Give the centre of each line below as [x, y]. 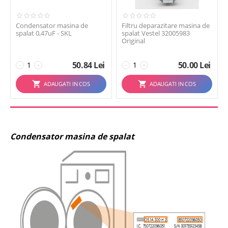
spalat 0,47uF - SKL [44, 33]
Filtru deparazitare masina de [166, 25]
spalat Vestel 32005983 [156, 33]
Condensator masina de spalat [72, 136]
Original [133, 41]
